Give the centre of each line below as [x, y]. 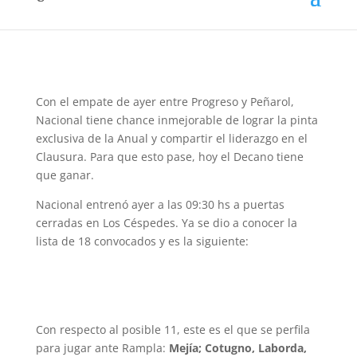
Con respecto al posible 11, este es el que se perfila [173, 330]
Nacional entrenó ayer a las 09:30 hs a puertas [160, 204]
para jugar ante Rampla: [102, 348]
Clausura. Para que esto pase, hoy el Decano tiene [169, 157]
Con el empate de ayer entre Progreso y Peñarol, [165, 102]
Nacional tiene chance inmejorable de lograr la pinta [177, 120]
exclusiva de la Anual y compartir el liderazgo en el [171, 138]
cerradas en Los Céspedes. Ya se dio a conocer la [166, 223]
